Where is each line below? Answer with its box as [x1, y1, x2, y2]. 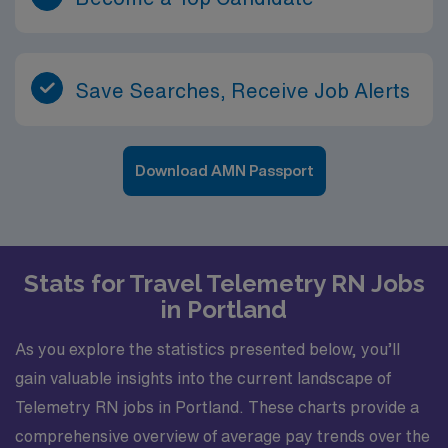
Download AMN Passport [134, 162, 314, 178]
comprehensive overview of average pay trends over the [15, 428, 430, 444]
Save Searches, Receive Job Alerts [75, 79, 410, 101]
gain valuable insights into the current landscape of [15, 370, 391, 386]
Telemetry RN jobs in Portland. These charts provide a [15, 399, 419, 415]
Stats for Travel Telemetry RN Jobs [23, 268, 425, 298]
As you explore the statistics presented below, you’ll [15, 341, 400, 357]
